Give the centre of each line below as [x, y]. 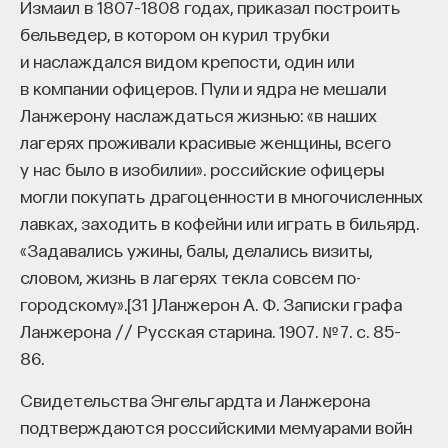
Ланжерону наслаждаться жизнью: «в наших [198, 114]
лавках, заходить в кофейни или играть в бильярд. [219, 222]
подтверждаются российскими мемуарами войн [216, 426]
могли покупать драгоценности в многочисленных [221, 195]
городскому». [73, 303]
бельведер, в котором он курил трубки [174, 33]
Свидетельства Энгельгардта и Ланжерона [195, 399]
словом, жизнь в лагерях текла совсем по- [190, 276]
